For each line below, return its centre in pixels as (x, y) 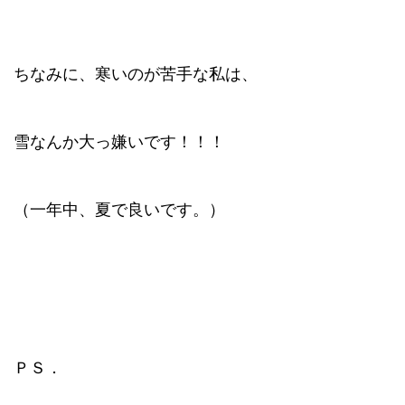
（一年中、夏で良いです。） (119, 210)
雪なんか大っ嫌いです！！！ (119, 142)
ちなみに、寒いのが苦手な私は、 (136, 74)
